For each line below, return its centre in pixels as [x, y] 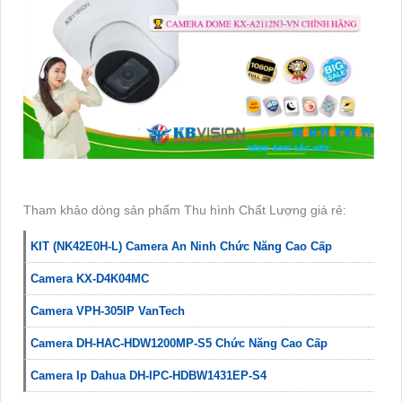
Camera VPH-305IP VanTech [108, 311]
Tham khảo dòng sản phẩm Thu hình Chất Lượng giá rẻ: [185, 210]
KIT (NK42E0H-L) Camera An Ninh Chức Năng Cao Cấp [181, 247]
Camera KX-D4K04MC [90, 279]
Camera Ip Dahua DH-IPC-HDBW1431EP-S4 [149, 376]
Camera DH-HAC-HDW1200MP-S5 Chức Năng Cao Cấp [179, 344]
